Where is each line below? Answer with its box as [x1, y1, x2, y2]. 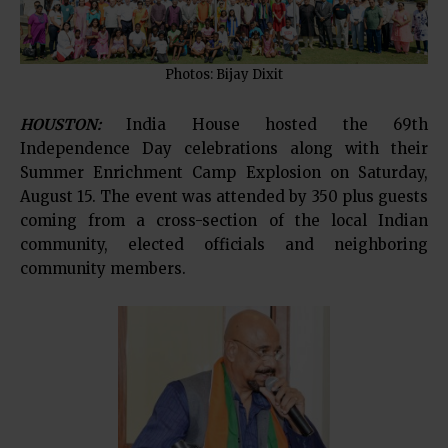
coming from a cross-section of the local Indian [20, 211, 428, 231]
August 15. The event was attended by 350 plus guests [20, 187, 428, 207]
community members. [20, 259, 186, 279]
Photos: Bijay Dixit [165, 66, 283, 84]
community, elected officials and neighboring [20, 235, 428, 255]
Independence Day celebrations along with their [20, 139, 428, 159]
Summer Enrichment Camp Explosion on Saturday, [20, 163, 428, 183]
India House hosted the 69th [126, 115, 429, 135]
